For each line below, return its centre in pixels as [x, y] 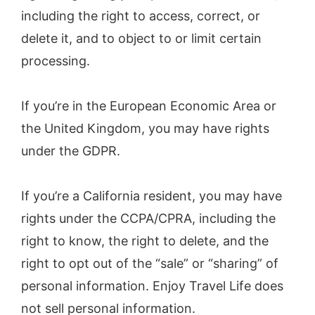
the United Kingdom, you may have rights [145, 128]
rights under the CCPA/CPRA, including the [148, 219]
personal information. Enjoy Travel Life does [152, 286]
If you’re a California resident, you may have [152, 196]
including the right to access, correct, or [141, 15]
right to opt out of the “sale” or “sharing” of [150, 264]
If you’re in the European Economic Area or [149, 105]
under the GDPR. [71, 150]
